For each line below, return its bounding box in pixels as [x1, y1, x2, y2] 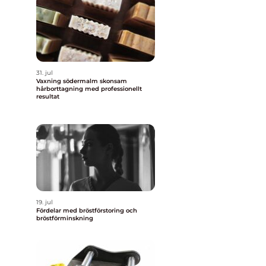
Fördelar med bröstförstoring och [36, 207, 137, 214]
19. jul [36, 198, 53, 206]
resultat [36, 93, 59, 100]
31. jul [36, 69, 53, 77]
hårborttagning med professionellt [36, 85, 142, 93]
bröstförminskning [36, 214, 93, 222]
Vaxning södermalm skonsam [36, 77, 100, 85]
